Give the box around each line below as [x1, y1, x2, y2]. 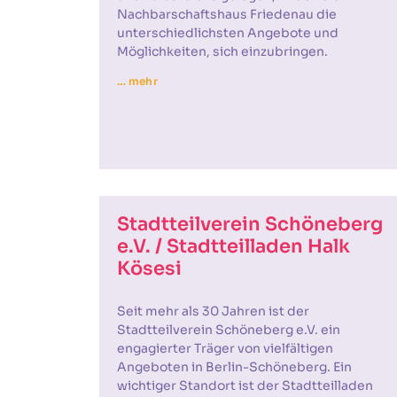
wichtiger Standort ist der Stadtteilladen [117, 378, 373, 393]
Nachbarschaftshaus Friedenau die [117, 6, 337, 22]
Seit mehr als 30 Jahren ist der [117, 303, 309, 319]
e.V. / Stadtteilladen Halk [117, 235, 350, 258]
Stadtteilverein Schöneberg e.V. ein [117, 322, 340, 338]
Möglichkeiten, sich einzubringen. [117, 43, 328, 59]
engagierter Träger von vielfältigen [117, 340, 333, 356]
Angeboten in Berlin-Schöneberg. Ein [117, 359, 352, 375]
